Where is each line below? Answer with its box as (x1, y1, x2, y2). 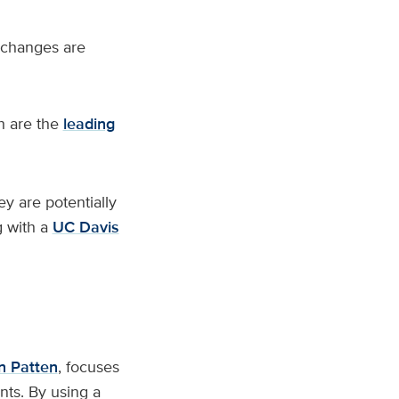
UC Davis (52, 216, 119, 239)
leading (62, 112, 115, 135)
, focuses (57, 355, 119, 378)
